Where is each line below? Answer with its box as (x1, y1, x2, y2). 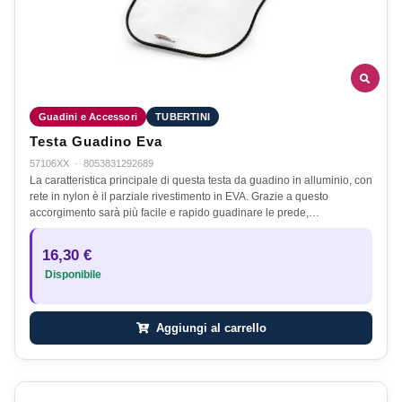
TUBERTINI (155, 111, 211, 123)
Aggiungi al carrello (152, 321, 267, 336)
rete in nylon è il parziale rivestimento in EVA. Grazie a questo (30, 190, 328, 204)
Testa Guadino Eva (30, 135, 162, 150)
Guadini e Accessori (39, 111, 138, 123)
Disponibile (42, 269, 101, 281)
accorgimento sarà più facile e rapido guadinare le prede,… (30, 206, 319, 220)
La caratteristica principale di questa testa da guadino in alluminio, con (30, 174, 372, 188)
